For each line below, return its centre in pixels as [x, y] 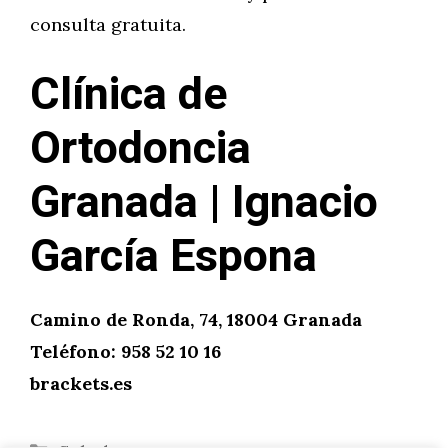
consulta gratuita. [108, 24]
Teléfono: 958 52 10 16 [125, 351]
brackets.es [81, 383]
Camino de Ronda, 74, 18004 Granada [196, 319]
